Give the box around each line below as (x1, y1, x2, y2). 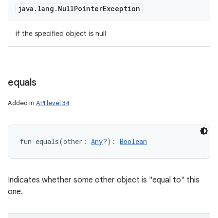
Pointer (74, 4, 103, 13)
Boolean (120, 137, 147, 146)
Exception (103, 4, 140, 13)
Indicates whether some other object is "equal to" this (8, 175, 200, 185)
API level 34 (36, 99, 70, 107)
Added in (8, 99, 36, 107)
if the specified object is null (16, 29, 106, 38)
